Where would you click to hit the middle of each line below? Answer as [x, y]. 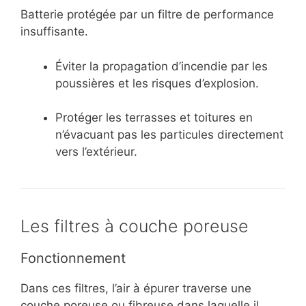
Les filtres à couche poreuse [135, 226]
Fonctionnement [73, 258]
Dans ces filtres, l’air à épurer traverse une [136, 288]
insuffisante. [54, 31]
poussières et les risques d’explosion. [157, 83]
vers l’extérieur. [96, 152]
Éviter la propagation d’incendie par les [162, 66]
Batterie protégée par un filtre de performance [147, 14]
